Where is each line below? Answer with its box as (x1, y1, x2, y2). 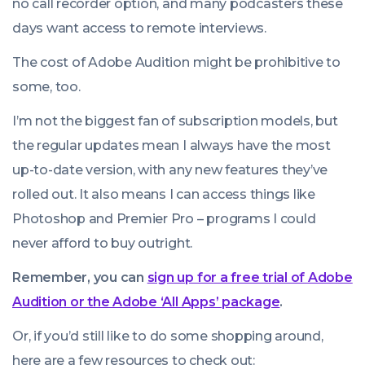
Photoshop (12, 211, 86, 227)
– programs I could (194, 211, 316, 227)
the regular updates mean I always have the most (12, 138, 331, 154)
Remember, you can (12, 270, 147, 286)
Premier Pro (116, 211, 195, 227)
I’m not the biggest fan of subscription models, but (12, 113, 338, 130)
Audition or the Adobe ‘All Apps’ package (12, 294, 280, 310)
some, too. (12, 79, 81, 95)
